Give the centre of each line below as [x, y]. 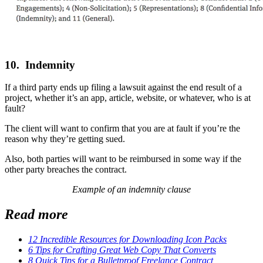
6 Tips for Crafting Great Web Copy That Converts [122, 250]
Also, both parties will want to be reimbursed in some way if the [123, 159]
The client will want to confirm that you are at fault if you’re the [122, 129]
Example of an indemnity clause [131, 190]
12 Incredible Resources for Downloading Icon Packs [127, 240]
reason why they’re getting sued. [65, 139]
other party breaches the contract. [66, 170]
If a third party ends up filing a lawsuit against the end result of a [123, 87]
